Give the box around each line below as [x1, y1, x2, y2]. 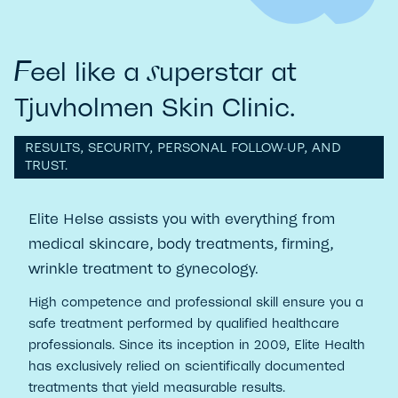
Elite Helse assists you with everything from [28, 210, 335, 229]
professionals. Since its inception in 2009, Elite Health [28, 337, 365, 354]
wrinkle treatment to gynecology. [28, 259, 259, 279]
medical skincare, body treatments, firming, [28, 235, 333, 254]
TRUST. [25, 157, 68, 175]
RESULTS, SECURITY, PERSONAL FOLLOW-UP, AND [25, 139, 340, 157]
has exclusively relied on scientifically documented [28, 358, 345, 376]
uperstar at [159, 55, 297, 90]
